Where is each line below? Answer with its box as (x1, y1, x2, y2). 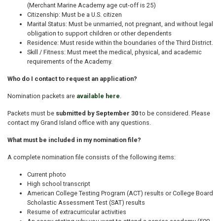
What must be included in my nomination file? (7, 136, 141, 144)
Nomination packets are (7, 92, 76, 100)
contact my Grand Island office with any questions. (7, 119, 151, 127)
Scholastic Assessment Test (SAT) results (27, 199, 145, 207)
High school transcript (27, 180, 90, 188)
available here (76, 92, 120, 100)
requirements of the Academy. (27, 58, 112, 66)
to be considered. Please (138, 110, 210, 117)
